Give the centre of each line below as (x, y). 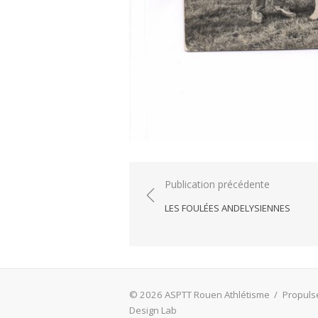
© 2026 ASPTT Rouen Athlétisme (201, 295)
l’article (169, 225)
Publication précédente (217, 185)
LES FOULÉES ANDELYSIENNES (227, 208)
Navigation (182, 186)
